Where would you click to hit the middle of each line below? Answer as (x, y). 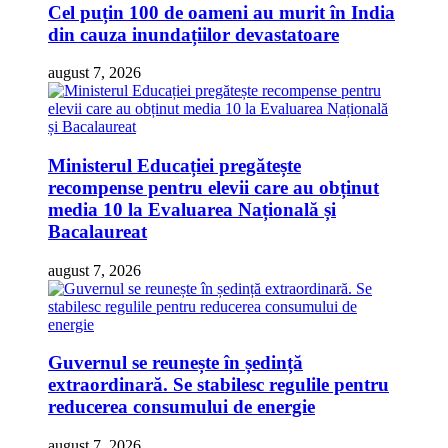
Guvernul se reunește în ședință (175, 363)
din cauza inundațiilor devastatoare (193, 34)
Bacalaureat (97, 231)
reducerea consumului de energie (181, 407)
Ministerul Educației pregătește (174, 165)
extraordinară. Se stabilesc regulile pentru (218, 385)
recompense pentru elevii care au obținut (213, 187)
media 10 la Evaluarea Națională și (192, 209)
